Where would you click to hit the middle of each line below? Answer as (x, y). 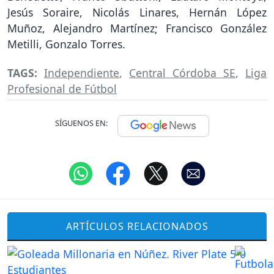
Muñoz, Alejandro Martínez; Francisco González (137, 28)
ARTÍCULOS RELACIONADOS (137, 226)
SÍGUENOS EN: (81, 123)
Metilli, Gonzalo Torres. (66, 44)
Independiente (82, 73)
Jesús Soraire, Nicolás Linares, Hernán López (137, 13)
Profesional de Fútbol (62, 89)
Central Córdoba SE (182, 73)
